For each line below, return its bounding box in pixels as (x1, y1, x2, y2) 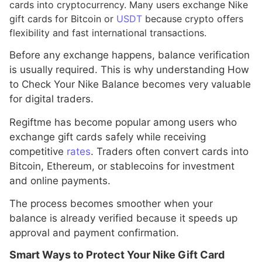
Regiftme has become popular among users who (9, 116, 237, 128)
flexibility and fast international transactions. (9, 26, 206, 39)
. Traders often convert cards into (91, 145, 249, 157)
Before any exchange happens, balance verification (9, 49, 250, 61)
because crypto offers (142, 12, 243, 25)
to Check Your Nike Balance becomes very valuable (9, 78, 251, 91)
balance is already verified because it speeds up (9, 212, 237, 224)
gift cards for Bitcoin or (9, 12, 116, 25)
